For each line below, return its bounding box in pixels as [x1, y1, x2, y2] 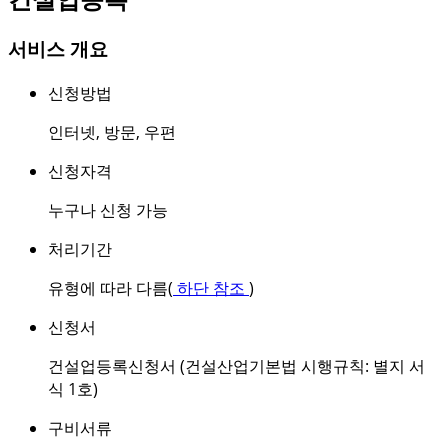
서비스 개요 [8, 36, 108, 62]
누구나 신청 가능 [48, 198, 168, 221]
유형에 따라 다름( [48, 276, 173, 299]
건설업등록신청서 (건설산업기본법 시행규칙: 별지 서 [48, 354, 425, 377]
